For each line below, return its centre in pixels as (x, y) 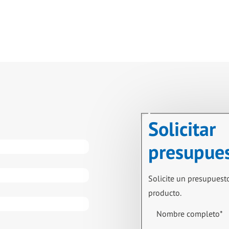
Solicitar (182, 128)
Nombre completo (188, 213)
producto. (165, 192)
